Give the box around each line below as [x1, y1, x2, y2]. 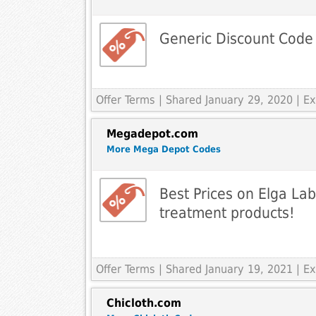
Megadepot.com [106, 127, 198, 141]
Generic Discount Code [159, 30, 313, 48]
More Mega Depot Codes [106, 144, 221, 155]
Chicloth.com [106, 296, 181, 310]
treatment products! [159, 204, 295, 222]
